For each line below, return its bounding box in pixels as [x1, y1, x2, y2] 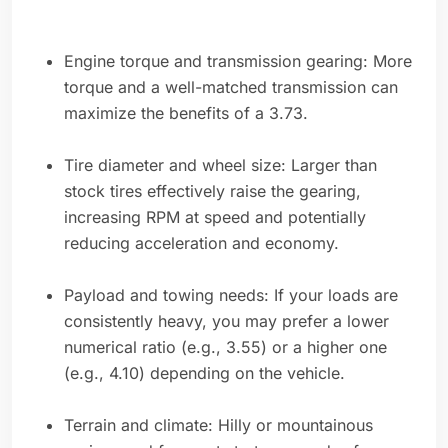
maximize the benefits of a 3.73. [64, 103, 308, 124]
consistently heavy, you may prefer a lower [64, 311, 389, 332]
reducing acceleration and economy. [64, 233, 339, 254]
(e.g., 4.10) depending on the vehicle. [64, 363, 345, 384]
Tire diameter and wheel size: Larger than [64, 155, 377, 176]
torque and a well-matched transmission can [64, 77, 398, 98]
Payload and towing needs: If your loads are [64, 285, 398, 306]
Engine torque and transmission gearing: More [64, 51, 412, 72]
